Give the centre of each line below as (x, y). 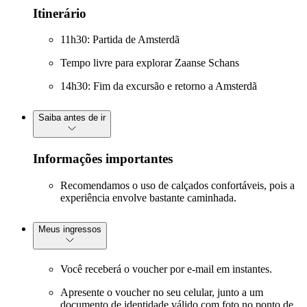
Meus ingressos (70, 229)
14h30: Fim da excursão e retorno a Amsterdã (159, 86)
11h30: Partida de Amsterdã (120, 40)
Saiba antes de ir (72, 118)
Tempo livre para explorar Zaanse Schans (150, 63)
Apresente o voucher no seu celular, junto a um (162, 292)
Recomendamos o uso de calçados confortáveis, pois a (177, 185)
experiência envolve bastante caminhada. (148, 197)
